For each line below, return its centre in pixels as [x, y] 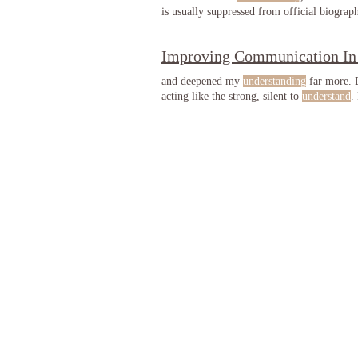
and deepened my [202, 81]
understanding [274, 81]
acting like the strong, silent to [232, 96]
